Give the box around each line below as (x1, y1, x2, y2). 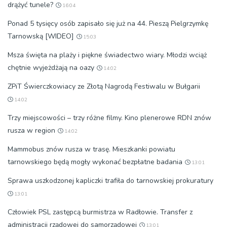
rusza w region (8, 125, 55, 135)
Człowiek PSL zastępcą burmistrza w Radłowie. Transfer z (8, 207, 193, 217)
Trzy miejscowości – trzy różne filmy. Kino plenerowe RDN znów (8, 112, 211, 123)
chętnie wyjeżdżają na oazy (8, 62, 94, 72)
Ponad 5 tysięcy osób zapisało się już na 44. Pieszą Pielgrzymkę (8, 18, 208, 28)
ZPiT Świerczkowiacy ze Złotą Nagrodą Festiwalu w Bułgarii (8, 81, 200, 91)
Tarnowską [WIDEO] (8, 31, 74, 41)
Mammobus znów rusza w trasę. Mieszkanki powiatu (8, 144, 175, 154)
